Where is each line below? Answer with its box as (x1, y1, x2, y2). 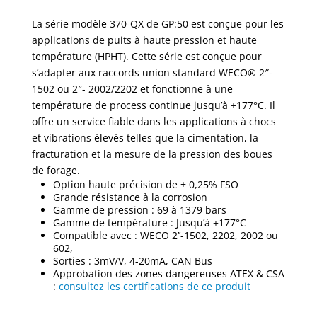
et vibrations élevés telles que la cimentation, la (31, 131, 258, 145)
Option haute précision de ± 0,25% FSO (52, 178, 238, 192)
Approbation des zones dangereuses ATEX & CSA (52, 267, 284, 281)
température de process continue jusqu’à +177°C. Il (31, 98, 275, 113)
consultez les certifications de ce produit (58, 279, 250, 294)
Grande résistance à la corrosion (52, 190, 207, 204)
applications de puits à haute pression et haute (31, 33, 257, 47)
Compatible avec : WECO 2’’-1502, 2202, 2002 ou (52, 229, 278, 243)
